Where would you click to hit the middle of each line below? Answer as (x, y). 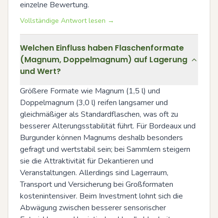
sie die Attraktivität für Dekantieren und (87, 161)
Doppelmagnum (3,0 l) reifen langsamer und (94, 103)
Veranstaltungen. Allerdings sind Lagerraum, (94, 173)
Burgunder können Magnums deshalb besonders (101, 138)
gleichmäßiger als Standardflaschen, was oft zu (99, 114)
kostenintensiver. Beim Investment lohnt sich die (101, 196)
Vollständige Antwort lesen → (67, 21)
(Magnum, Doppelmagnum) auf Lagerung (104, 60)
